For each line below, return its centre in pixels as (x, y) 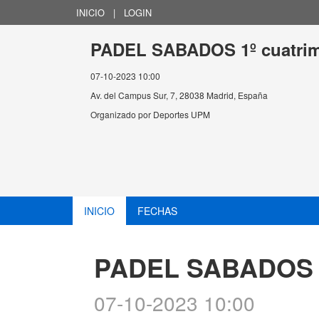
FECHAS (157, 211)
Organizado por (122, 114)
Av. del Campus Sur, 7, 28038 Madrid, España (179, 95)
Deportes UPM (182, 114)
